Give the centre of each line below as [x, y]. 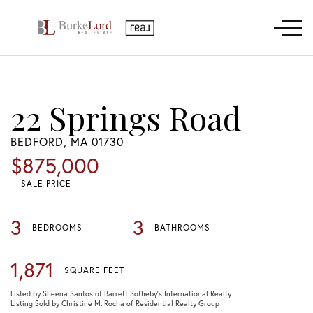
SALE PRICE [46, 183]
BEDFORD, [41, 141]
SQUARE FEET [94, 270]
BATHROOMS [182, 227]
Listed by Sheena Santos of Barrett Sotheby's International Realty [121, 293]
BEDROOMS [57, 227]
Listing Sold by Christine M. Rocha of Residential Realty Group [115, 303]
